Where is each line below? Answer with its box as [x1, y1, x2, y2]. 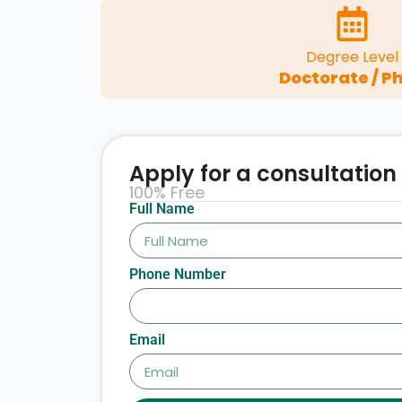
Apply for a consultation [129, 159, 397, 189]
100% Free [129, 181, 205, 205]
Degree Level [305, 47, 398, 68]
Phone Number [129, 266, 226, 284]
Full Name [129, 200, 195, 218]
